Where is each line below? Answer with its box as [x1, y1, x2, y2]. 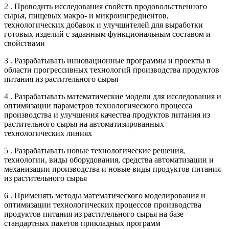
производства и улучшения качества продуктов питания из [4, 110, 210, 119]
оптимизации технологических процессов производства [4, 200, 201, 209]
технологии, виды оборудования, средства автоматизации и [4, 155, 214, 164]
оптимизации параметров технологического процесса [4, 101, 192, 110]
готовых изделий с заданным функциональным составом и [4, 29, 211, 38]
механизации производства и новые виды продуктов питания [4, 164, 221, 173]
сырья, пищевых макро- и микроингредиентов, [4, 11, 169, 20]
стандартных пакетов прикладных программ [4, 218, 161, 227]
